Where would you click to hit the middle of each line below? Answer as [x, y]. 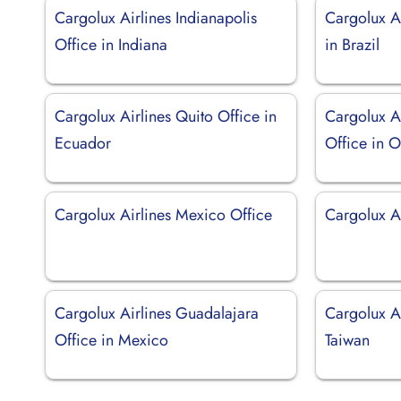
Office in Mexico [111, 340]
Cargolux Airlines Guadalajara [157, 313]
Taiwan [348, 340]
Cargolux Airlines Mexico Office [163, 214]
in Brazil [353, 44]
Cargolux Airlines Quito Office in [166, 116]
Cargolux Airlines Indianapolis [156, 17]
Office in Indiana [111, 44]
